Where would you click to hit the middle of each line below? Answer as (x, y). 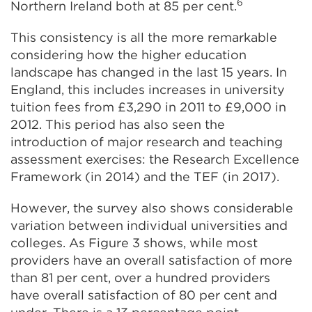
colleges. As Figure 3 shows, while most (134, 242)
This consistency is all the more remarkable (144, 37)
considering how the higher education (128, 54)
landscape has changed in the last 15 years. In (149, 72)
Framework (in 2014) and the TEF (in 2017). (145, 176)
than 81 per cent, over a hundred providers (140, 277)
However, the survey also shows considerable (152, 208)
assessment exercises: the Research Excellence (155, 159)
